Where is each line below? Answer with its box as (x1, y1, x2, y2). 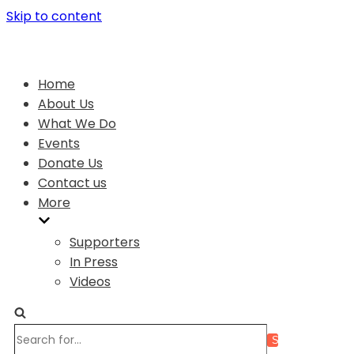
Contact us (38, 174, 107, 192)
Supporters (70, 233, 140, 251)
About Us (38, 95, 94, 113)
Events (38, 134, 80, 153)
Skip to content (6, 7, 102, 25)
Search (13, 324, 58, 342)
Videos (70, 273, 111, 291)
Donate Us (38, 154, 103, 172)
